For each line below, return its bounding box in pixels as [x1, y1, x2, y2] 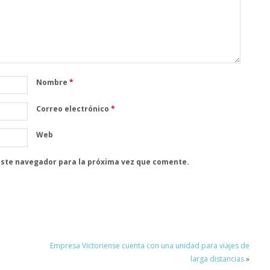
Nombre [36, 77, 69, 87]
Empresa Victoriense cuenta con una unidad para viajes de [49, 240, 250, 251]
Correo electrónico [36, 103, 111, 114]
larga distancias [190, 254, 244, 265]
